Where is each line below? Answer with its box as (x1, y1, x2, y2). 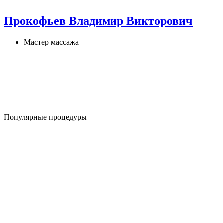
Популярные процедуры (4, 112, 87, 121)
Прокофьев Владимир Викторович (4, 14, 193, 27)
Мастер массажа (24, 37, 79, 46)
